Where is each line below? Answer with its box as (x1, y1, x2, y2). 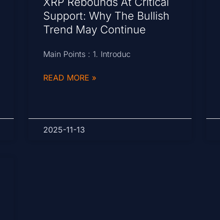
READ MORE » (43, 73, 97, 83)
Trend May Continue (43, 23, 146, 36)
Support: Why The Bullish (43, 9, 170, 23)
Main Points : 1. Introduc (43, 49, 131, 59)
